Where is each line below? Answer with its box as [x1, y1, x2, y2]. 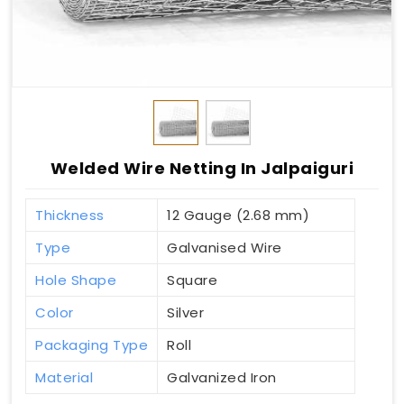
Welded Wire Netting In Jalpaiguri [50, 157, 354, 180]
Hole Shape [35, 271, 116, 290]
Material [35, 368, 93, 388]
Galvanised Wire [167, 238, 282, 258]
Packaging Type [35, 335, 148, 355]
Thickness [35, 206, 105, 225]
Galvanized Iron [167, 368, 277, 388]
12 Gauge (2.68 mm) [167, 206, 309, 225]
